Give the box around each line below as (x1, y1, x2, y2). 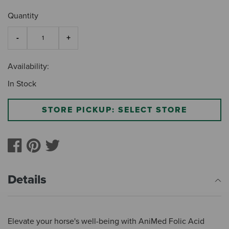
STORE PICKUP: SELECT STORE (42, 104, 187, 115)
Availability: (8, 61, 49, 72)
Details (8, 172, 47, 187)
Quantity (8, 10, 38, 21)
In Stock (8, 78, 36, 89)
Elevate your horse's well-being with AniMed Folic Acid (8, 216, 204, 226)
